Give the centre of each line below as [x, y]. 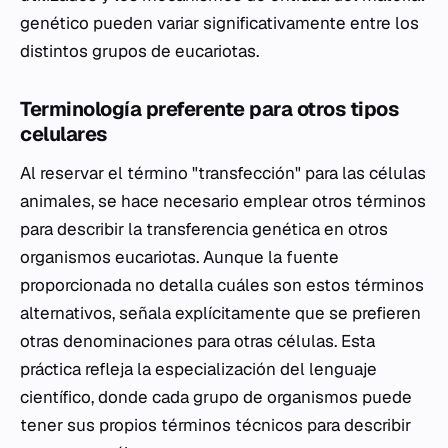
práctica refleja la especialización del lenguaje [198, 369]
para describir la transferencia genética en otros [204, 229]
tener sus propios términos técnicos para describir [215, 425]
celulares [63, 134]
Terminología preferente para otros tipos [209, 109]
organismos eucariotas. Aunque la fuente [179, 257]
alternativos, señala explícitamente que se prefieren [220, 313]
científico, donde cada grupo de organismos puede [216, 397]
